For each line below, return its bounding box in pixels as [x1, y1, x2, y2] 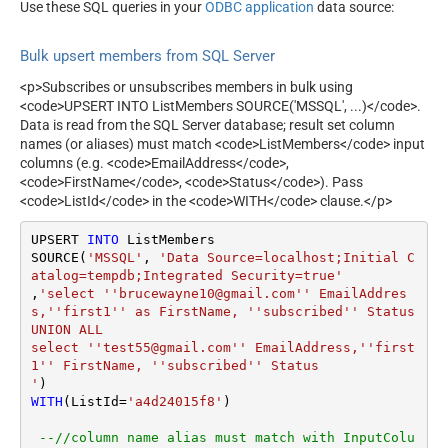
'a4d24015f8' [126, 394, 223, 410]
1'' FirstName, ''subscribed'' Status [30, 358, 327, 374]
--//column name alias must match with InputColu [38, 430, 415, 446]
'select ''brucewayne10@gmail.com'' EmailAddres [38, 286, 407, 302]
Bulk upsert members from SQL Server [20, 47, 275, 66]
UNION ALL [30, 322, 103, 338]
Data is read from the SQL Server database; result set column [20, 116, 395, 133]
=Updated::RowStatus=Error [257, 8, 395, 22]
